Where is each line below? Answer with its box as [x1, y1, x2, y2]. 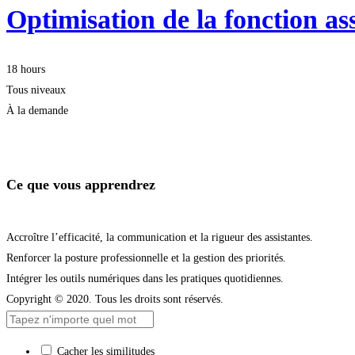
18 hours [6, 63, 45, 75]
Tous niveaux [6, 83, 66, 96]
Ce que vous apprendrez [6, 176, 155, 193]
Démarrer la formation [6, 124, 116, 138]
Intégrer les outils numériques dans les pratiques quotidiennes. [6, 272, 284, 284]
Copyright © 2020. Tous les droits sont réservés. [6, 292, 223, 305]
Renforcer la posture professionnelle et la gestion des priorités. [6, 251, 286, 264]
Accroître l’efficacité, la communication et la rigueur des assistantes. [6, 231, 313, 243]
